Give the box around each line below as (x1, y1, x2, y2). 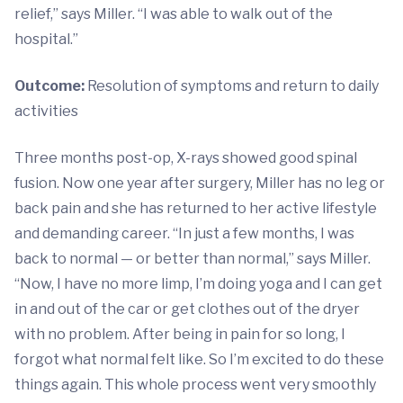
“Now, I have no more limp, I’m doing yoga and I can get (14, 275, 382, 293)
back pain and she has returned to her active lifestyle (14, 200, 377, 218)
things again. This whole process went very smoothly (14, 376, 376, 394)
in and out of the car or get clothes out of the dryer (14, 300, 360, 318)
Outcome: (14, 77, 85, 95)
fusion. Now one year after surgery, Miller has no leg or (14, 175, 385, 193)
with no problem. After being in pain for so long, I (14, 326, 345, 344)
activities (14, 103, 78, 121)
